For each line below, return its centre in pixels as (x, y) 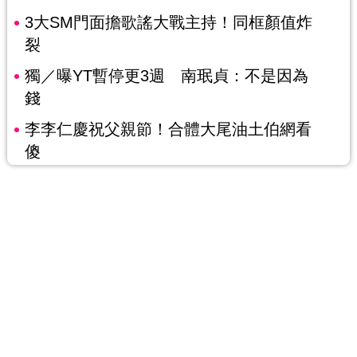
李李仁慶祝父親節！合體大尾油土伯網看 (168, 129)
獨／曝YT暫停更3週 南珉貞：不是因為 (166, 76)
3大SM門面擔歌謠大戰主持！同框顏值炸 (168, 23)
